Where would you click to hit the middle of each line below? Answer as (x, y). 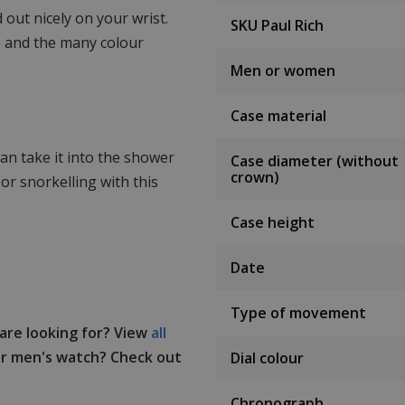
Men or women (283, 71)
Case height (273, 223)
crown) (255, 178)
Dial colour (267, 358)
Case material (278, 116)
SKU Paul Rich (277, 26)
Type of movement (298, 313)
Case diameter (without (315, 161)
